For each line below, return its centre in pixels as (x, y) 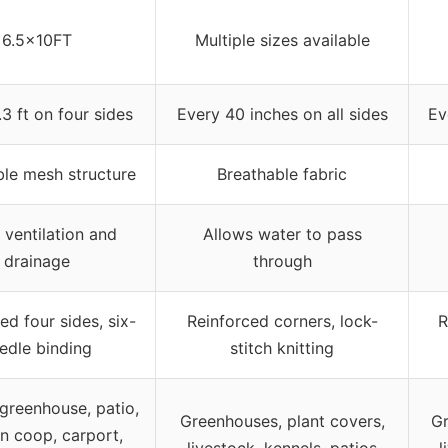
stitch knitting (282, 347)
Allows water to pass (282, 233)
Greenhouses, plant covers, (282, 420)
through (282, 260)
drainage (36, 260)
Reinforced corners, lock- (282, 320)
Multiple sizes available (282, 39)
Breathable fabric (282, 173)
